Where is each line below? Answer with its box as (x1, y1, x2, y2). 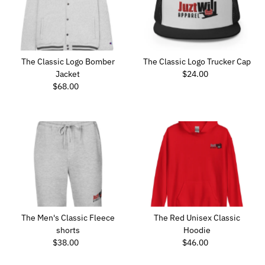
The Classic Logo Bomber (21, 56, 115, 67)
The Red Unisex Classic (154, 212, 241, 223)
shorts (56, 224, 80, 235)
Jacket (56, 68, 80, 79)
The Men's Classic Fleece (21, 212, 115, 223)
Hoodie (183, 224, 211, 235)
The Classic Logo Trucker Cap (143, 56, 251, 67)
